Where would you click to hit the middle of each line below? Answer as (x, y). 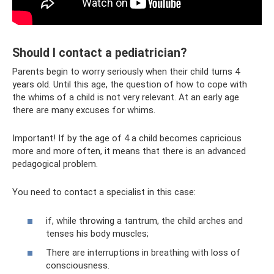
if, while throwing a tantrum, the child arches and (144, 220)
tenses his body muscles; (97, 233)
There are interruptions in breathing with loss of (143, 253)
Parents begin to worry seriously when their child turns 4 (126, 72)
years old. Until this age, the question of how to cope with (130, 84)
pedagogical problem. (55, 164)
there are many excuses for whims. (84, 110)
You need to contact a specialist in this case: (104, 192)
